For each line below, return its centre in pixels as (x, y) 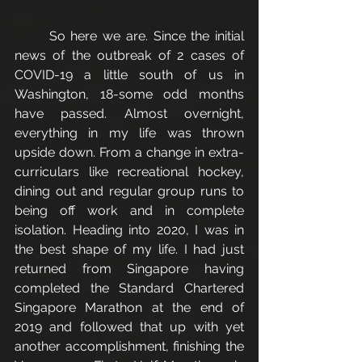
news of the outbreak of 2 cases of (129, 55)
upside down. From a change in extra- (129, 152)
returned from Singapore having (129, 269)
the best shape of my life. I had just (129, 249)
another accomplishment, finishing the (129, 346)
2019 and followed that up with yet (129, 327)
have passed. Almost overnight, (129, 114)
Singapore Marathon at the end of (129, 307)
